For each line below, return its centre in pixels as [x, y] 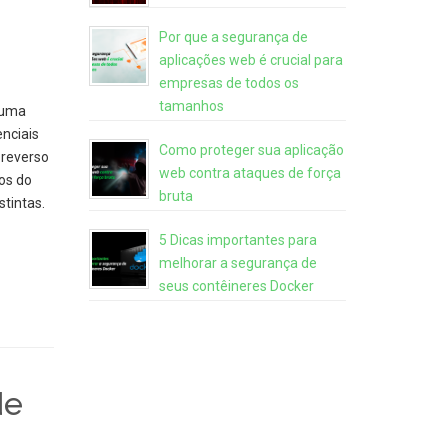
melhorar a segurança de [237, 263]
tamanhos [191, 106]
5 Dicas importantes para [237, 240]
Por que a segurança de [233, 37]
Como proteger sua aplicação [251, 150]
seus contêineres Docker [236, 286]
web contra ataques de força [249, 173]
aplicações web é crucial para [250, 60]
